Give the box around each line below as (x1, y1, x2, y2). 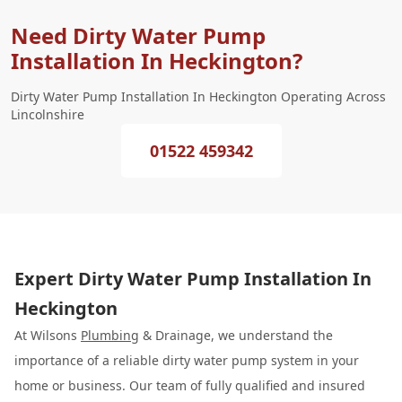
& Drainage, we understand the (139, 327, 333, 344)
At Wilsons (14, 327, 81, 344)
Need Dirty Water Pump (11, 21, 266, 50)
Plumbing (81, 327, 139, 344)
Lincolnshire (11, 106, 84, 123)
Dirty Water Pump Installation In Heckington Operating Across (11, 88, 386, 105)
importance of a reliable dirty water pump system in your (14, 352, 359, 369)
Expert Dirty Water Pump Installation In (14, 267, 371, 291)
